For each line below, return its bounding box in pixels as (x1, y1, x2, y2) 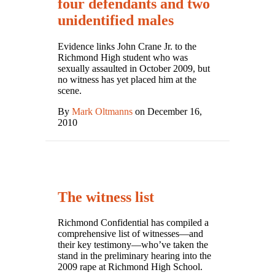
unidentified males (58, 12, 174, 28)
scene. (58, 85, 82, 96)
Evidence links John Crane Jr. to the (58, 41, 196, 52)
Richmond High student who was (58, 52, 188, 63)
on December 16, (133, 106, 202, 117)
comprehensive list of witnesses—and (58, 228, 203, 239)
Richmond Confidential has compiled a (58, 217, 209, 228)
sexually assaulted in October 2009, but (58, 63, 210, 74)
